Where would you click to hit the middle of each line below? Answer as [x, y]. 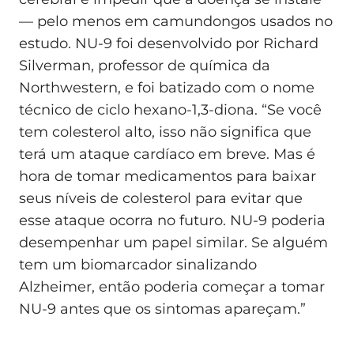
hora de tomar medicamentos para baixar [168, 176]
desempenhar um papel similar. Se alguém [173, 242]
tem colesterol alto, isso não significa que [165, 132]
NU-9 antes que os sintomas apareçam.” [162, 309]
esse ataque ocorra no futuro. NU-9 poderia [172, 220]
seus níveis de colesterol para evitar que [161, 198]
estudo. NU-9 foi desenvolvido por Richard [169, 43]
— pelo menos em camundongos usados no [176, 21]
